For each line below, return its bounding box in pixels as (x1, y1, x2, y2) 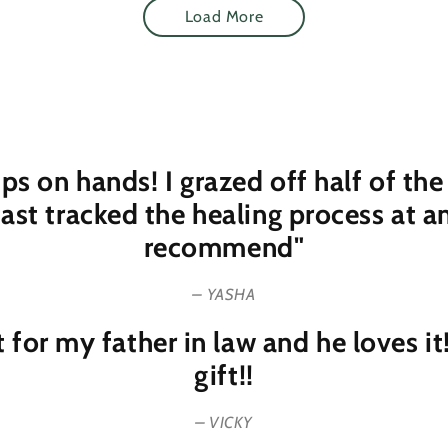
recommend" (143, 230, 305, 265)
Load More (184, 7, 264, 27)
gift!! (194, 358, 254, 393)
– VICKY (194, 413, 254, 433)
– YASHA (192, 285, 256, 305)
